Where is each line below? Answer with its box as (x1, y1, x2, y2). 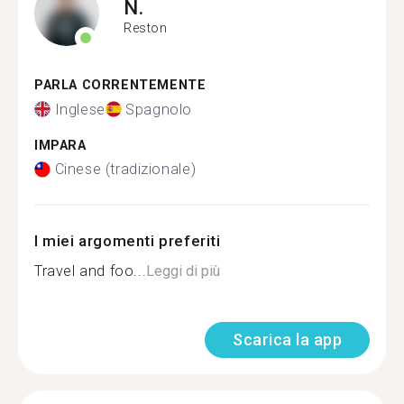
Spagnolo (125, 100, 193, 118)
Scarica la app (233, 330, 342, 349)
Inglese (54, 100, 106, 118)
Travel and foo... (34, 262, 147, 280)
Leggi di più (146, 262, 221, 280)
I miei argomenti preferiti (34, 232, 221, 250)
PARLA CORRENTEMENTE (34, 78, 207, 93)
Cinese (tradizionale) (54, 161, 197, 178)
